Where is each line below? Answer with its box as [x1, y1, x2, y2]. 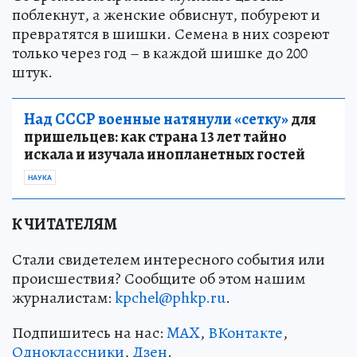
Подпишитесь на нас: [12, 321, 167, 343]
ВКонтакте [208, 321, 283, 343]
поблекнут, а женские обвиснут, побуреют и [12, 3, 320, 25]
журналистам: [12, 286, 115, 308]
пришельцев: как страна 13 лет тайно [24, 125, 287, 147]
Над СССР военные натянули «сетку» [24, 108, 288, 130]
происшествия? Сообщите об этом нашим [12, 267, 305, 289]
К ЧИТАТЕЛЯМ [12, 213, 117, 235]
